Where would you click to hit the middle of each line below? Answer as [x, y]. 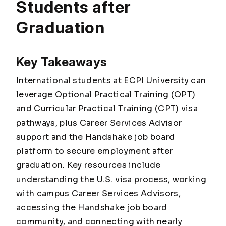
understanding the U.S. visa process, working [111, 179]
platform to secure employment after [95, 151]
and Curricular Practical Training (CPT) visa [107, 109]
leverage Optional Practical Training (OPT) [106, 95]
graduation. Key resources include [89, 165]
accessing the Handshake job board [92, 208]
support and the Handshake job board [96, 137]
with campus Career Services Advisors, [98, 193]
